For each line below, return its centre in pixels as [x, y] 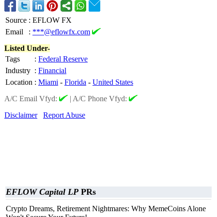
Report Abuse [64, 115]
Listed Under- [27, 48]
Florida [75, 82]
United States [113, 82]
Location [19, 82]
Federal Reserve [63, 59]
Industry [18, 70]
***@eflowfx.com [61, 32]
